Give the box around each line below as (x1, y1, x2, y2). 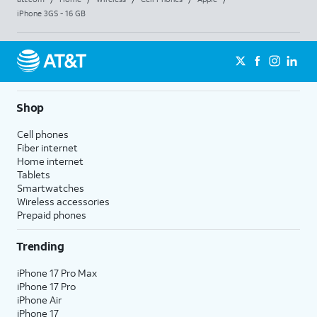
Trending (16, 238, 64, 253)
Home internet (17, 154, 83, 168)
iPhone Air (17, 293, 62, 306)
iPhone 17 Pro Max (17, 266, 97, 279)
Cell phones (17, 127, 69, 141)
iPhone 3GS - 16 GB (17, 8, 86, 18)
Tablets (17, 168, 50, 181)
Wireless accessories (17, 195, 110, 208)
